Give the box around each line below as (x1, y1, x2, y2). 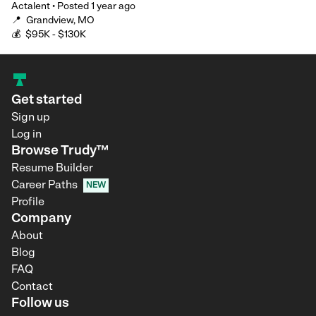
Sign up (11, 112, 50, 123)
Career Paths (11, 180, 78, 191)
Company (11, 212, 71, 226)
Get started (11, 94, 82, 107)
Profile (11, 197, 44, 208)
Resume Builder (11, 163, 93, 174)
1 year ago (91, 1, 135, 12)
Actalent (11, 1, 50, 12)
